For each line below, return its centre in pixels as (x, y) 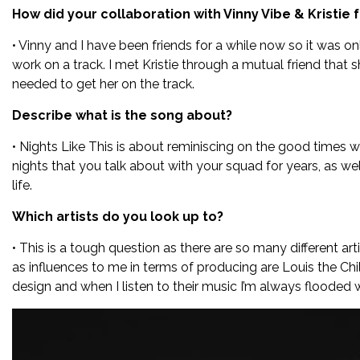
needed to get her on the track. (103, 84)
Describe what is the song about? (122, 115)
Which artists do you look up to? (118, 216)
